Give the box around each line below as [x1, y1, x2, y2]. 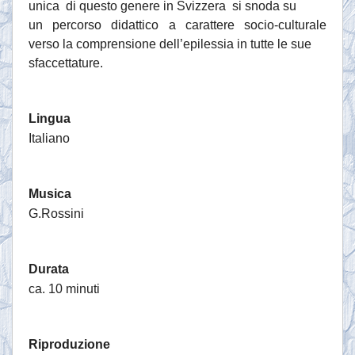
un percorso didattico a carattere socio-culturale [29, 18, 326, 32]
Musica [29, 187, 71, 201]
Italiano [29, 132, 70, 146]
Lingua [29, 112, 71, 126]
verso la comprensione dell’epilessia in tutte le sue [29, 37, 311, 52]
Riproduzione [29, 338, 110, 352]
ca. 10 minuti [29, 282, 100, 296]
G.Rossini [29, 207, 84, 221]
